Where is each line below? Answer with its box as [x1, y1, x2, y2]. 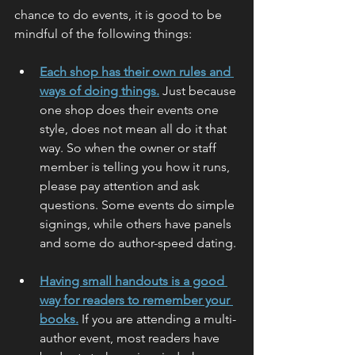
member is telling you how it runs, [40, 158, 233, 174]
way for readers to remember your [40, 292, 233, 307]
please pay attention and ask [40, 177, 203, 193]
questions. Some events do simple [40, 197, 238, 212]
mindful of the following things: [14, 25, 192, 41]
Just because [159, 82, 239, 98]
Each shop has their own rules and [40, 63, 234, 79]
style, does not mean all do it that [40, 120, 230, 136]
